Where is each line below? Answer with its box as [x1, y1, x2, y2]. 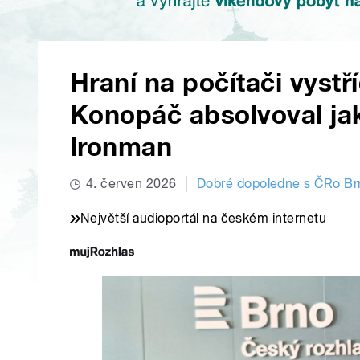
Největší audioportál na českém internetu [80, 211, 327, 227]
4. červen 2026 [86, 176, 177, 192]
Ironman [70, 132, 173, 163]
